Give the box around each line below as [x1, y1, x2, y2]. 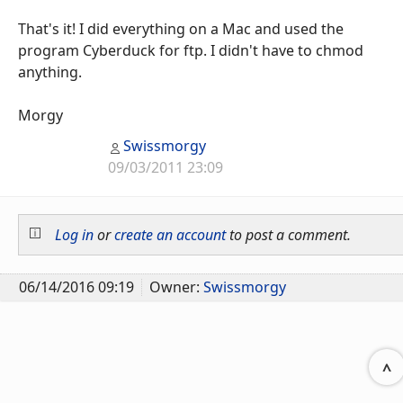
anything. [18, 61, 82, 82]
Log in [55, 225, 94, 246]
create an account [114, 225, 226, 246]
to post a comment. [226, 225, 351, 246]
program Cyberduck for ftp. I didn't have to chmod [18, 40, 363, 60]
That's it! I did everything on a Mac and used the [18, 18, 344, 39]
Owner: [149, 276, 203, 297]
